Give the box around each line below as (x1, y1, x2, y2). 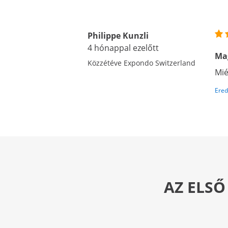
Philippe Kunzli (88, 30, 149, 41)
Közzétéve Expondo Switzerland (88, 58, 195, 68)
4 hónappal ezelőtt (88, 42, 159, 53)
